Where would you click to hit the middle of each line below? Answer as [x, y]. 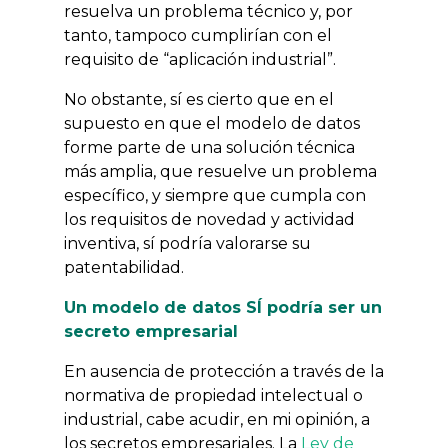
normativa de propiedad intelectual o [213, 395]
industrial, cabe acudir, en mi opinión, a [217, 419]
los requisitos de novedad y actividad [209, 219]
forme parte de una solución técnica [209, 147]
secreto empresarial [151, 331]
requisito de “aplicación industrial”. [200, 59]
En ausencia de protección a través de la [224, 371]
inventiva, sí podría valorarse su [187, 243]
